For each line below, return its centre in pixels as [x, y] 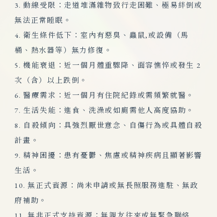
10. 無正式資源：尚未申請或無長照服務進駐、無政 [107, 185]
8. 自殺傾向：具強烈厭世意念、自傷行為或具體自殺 [108, 125]
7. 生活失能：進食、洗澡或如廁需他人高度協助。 [105, 110]
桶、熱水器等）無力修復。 [63, 50]
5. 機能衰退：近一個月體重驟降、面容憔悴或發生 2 [108, 65]
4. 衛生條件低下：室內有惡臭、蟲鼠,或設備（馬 [102, 35]
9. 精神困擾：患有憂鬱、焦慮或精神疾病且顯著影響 [108, 155]
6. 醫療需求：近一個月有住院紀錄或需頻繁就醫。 [105, 95]
